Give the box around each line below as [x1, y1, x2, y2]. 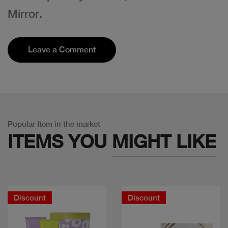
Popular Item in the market [8, 119, 100, 128]
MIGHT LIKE [112, 130, 216, 152]
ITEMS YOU [8, 130, 112, 152]
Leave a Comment [28, 44, 96, 54]
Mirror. [8, 7, 42, 20]
